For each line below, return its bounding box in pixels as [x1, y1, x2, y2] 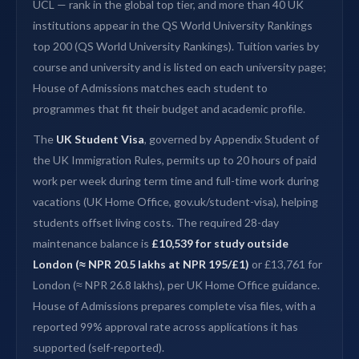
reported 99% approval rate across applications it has [33, 320, 298, 334]
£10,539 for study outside [151, 236, 288, 251]
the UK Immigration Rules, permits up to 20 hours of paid [33, 153, 317, 167]
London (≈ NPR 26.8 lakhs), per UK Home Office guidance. [33, 278, 320, 292]
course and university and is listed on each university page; [33, 60, 326, 75]
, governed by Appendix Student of [144, 132, 319, 147]
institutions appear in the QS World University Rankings [33, 18, 313, 33]
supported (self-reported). [33, 341, 164, 355]
